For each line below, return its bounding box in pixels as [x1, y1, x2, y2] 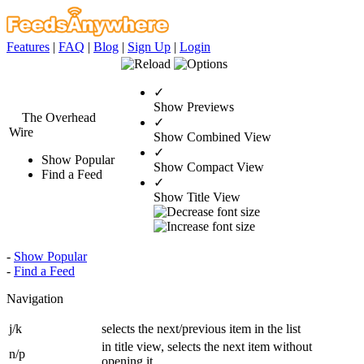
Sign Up [128, 40, 171, 54]
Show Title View [154, 190, 240, 204]
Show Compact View [154, 160, 264, 174]
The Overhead [22, 110, 96, 124]
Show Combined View [154, 130, 271, 144]
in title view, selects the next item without [102, 340, 312, 353]
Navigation [6, 292, 63, 305]
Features [6, 40, 50, 54]
